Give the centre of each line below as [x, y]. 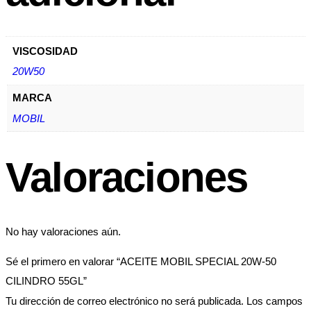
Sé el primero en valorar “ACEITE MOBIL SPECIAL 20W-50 [141, 261]
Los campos [275, 301]
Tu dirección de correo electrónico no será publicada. [125, 301]
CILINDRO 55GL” [46, 280]
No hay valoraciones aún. [63, 231]
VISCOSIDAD [45, 51]
